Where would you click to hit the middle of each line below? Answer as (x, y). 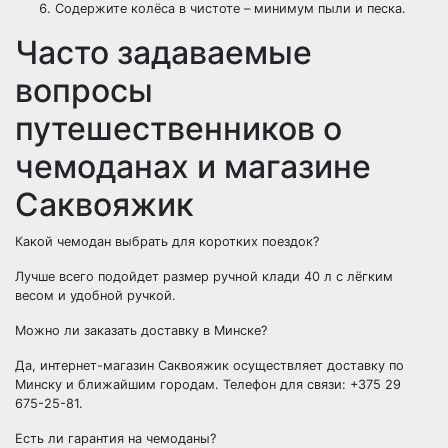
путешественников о (178, 128)
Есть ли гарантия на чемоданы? (115, 438)
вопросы (84, 90)
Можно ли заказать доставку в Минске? (141, 330)
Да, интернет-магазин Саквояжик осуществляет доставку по (209, 365)
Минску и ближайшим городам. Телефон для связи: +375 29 (208, 384)
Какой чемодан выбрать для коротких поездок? (167, 241)
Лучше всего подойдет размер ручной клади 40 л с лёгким (204, 276)
